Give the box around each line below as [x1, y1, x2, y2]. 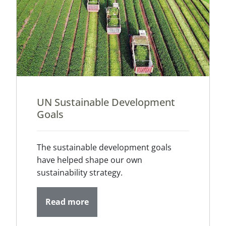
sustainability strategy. [37, 166, 123, 178]
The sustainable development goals [37, 141, 172, 153]
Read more [45, 196, 89, 207]
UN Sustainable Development [37, 95, 175, 109]
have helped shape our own [37, 154, 142, 165]
